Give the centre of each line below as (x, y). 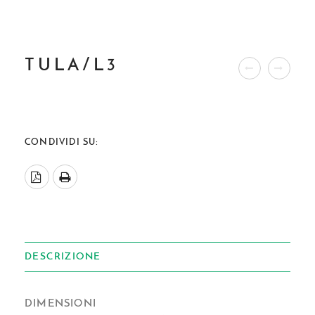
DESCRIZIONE (63, 257)
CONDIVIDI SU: (62, 142)
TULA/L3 (72, 66)
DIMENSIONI (60, 304)
